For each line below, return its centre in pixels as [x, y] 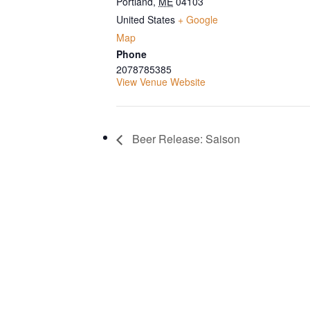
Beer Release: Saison [185, 139]
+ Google [198, 19]
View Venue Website [161, 81]
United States [146, 19]
